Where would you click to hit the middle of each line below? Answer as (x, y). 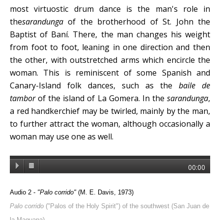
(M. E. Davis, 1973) (105, 192)
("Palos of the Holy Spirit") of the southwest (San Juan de (126, 206)
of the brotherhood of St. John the (137, 21)
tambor (23, 98)
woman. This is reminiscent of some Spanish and (110, 72)
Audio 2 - (24, 192)
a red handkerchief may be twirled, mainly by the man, (110, 111)
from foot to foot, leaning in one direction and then (110, 47)
